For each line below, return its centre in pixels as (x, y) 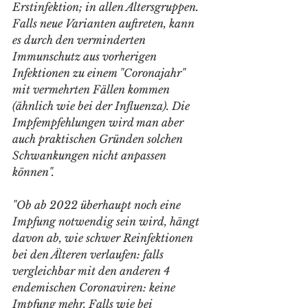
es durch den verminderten (80, 40)
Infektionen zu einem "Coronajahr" (100, 73)
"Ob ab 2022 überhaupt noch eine (98, 205)
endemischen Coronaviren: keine (95, 287)
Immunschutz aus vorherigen (86, 56)
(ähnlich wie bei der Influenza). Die (102, 106)
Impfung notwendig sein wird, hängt (107, 221)
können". (33, 172)
